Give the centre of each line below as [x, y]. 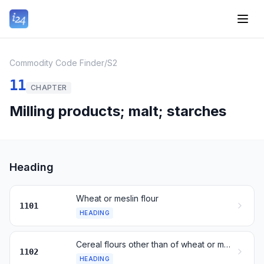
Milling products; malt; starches [118, 111]
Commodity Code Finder [57, 63]
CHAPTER [49, 88]
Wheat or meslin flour [117, 198]
